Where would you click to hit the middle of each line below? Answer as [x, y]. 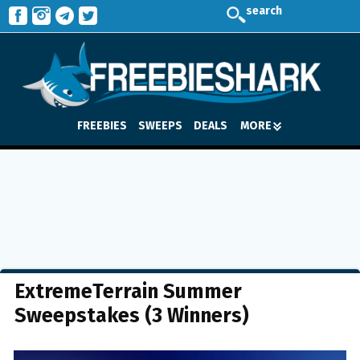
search [264, 11]
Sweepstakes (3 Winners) [132, 316]
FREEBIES [102, 125]
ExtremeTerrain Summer [128, 292]
